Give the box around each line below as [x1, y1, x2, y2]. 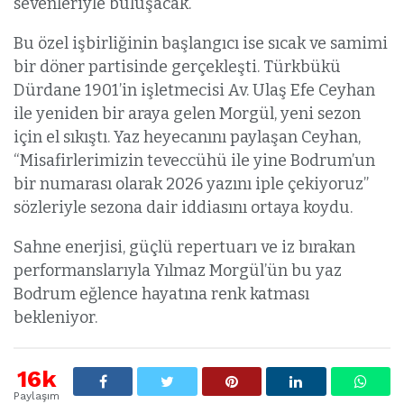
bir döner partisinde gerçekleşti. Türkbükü [14, 56, 341, 77]
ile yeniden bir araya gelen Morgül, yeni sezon [14, 103, 361, 124]
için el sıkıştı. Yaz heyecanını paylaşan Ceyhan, [14, 126, 361, 147]
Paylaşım [14, 389, 60, 402]
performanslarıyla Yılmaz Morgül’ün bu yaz [14, 260, 342, 280]
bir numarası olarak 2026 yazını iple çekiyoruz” [14, 173, 369, 194]
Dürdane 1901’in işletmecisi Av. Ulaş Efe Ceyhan [14, 79, 375, 100]
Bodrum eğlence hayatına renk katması [14, 283, 309, 304]
